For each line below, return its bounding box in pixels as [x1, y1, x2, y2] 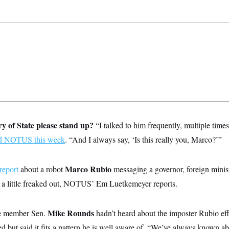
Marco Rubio [65, 163, 111, 175]
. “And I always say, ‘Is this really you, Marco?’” [65, 134, 222, 145]
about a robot [18, 164, 65, 174]
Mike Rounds [48, 207, 94, 219]
